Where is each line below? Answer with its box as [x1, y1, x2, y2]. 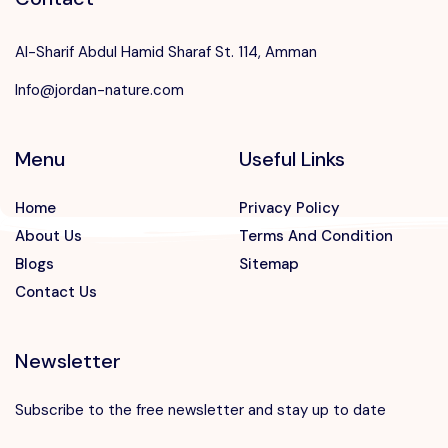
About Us [15, 226, 82, 247]
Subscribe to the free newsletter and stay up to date [15, 400, 386, 421]
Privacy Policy [239, 198, 340, 219]
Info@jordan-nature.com [15, 80, 184, 101]
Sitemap [239, 254, 299, 275]
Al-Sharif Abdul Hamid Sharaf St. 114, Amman [15, 42, 317, 63]
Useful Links [239, 146, 345, 173]
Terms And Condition [239, 226, 393, 247]
